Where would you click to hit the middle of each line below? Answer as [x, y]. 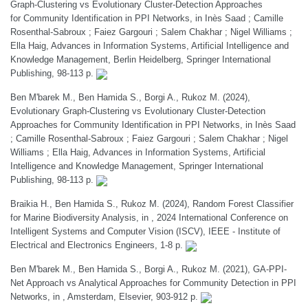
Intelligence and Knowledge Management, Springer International [137, 166]
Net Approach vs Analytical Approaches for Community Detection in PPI [153, 283]
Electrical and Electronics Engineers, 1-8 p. [98, 245]
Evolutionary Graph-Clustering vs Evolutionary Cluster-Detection [138, 111]
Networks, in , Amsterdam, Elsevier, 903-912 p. [106, 297]
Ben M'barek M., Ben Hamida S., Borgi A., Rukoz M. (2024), [130, 97]
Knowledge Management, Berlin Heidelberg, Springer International [141, 59]
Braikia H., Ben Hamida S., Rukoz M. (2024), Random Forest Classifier [152, 204]
